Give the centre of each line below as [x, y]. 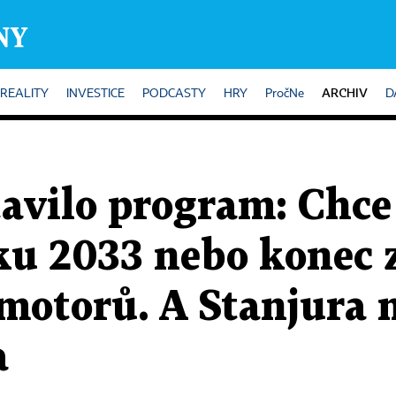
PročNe [285, 94]
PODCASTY [174, 94]
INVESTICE [95, 94]
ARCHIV [345, 92]
